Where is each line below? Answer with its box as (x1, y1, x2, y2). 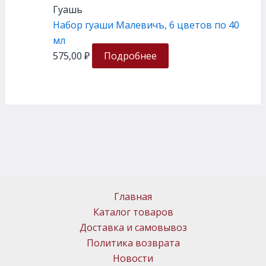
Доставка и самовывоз (79, 221, 187, 234)
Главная (114, 190, 152, 203)
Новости (113, 252, 153, 265)
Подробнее (103, 49, 157, 63)
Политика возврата (86, 236, 180, 249)
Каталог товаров (93, 205, 173, 218)
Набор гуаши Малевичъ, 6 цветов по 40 (52, 18, 239, 32)
